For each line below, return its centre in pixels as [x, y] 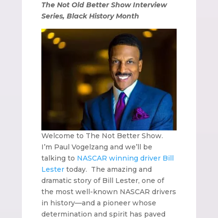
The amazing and [121, 169]
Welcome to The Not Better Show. [102, 136]
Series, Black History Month [90, 16]
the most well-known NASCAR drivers [109, 191]
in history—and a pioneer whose [99, 203]
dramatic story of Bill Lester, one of [102, 180]
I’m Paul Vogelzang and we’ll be [97, 147]
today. [75, 169]
